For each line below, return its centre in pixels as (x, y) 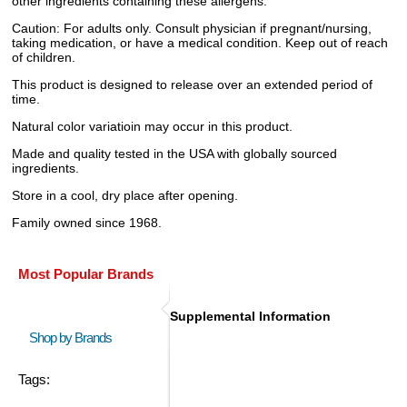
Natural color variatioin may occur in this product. (152, 127)
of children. (44, 58)
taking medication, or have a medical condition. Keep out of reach (200, 43)
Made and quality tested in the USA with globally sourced (174, 154)
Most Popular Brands (86, 274)
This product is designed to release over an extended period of (192, 85)
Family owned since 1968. (87, 223)
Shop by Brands (74, 338)
